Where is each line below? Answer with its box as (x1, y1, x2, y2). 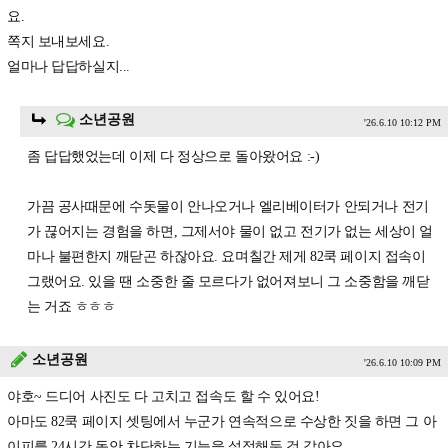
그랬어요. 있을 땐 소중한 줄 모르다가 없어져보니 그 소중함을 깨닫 (27, 274, 430, 290)
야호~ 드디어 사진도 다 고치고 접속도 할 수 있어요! (7, 389, 320, 405)
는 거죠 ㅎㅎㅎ (27, 299, 116, 315)
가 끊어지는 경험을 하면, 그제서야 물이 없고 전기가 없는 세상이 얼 (27, 224, 434, 240)
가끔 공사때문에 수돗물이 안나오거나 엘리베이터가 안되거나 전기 (27, 199, 429, 215)
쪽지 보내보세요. (7, 34, 110, 50)
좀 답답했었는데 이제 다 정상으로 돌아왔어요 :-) (27, 149, 320, 165)
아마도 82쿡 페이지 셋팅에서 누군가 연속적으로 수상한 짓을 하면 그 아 (7, 414, 437, 430)
